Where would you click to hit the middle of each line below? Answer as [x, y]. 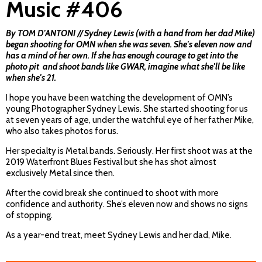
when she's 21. [31, 78]
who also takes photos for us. [62, 131]
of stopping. [29, 216]
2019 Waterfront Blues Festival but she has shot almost [111, 162]
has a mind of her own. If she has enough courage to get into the [122, 56]
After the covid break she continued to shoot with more [112, 193]
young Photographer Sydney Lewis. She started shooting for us [127, 109]
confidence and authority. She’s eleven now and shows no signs [127, 204]
